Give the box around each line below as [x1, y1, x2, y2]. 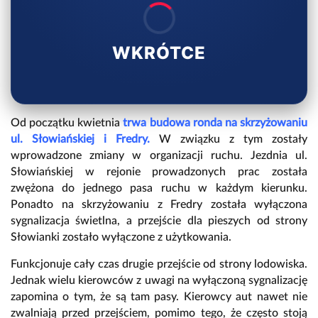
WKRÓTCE [112, 43, 206, 64]
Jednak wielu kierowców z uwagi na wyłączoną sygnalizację [11, 275, 307, 287]
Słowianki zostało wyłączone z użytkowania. [11, 231, 231, 243]
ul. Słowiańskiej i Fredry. [11, 133, 159, 146]
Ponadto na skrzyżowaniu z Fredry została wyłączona [11, 199, 307, 211]
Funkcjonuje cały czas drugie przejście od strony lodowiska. [11, 258, 307, 270]
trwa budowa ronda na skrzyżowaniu [120, 117, 308, 129]
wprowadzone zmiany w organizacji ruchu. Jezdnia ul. [11, 150, 307, 162]
